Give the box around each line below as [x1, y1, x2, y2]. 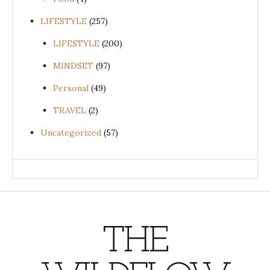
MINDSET [53, 60, 93, 72]
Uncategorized [40, 127, 101, 139]
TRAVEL [53, 105, 86, 116]
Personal [53, 83, 89, 94]
